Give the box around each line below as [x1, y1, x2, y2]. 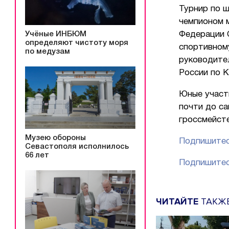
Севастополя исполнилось [25, 143, 129, 151]
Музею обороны [25, 134, 86, 142]
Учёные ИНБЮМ [25, 30, 86, 38]
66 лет [25, 152, 49, 159]
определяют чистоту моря [25, 39, 128, 47]
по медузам [25, 48, 70, 55]
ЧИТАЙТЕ [156, 195, 198, 207]
